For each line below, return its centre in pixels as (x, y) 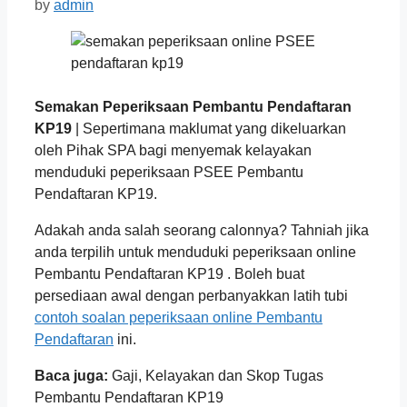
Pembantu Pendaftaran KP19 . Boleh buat (169, 273)
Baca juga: (71, 375)
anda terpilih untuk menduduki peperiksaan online (195, 252)
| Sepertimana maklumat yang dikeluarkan (209, 128)
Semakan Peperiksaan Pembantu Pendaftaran (193, 106)
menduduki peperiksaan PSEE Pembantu (169, 172)
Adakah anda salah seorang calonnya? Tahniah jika (202, 230)
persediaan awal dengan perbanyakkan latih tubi (191, 295)
